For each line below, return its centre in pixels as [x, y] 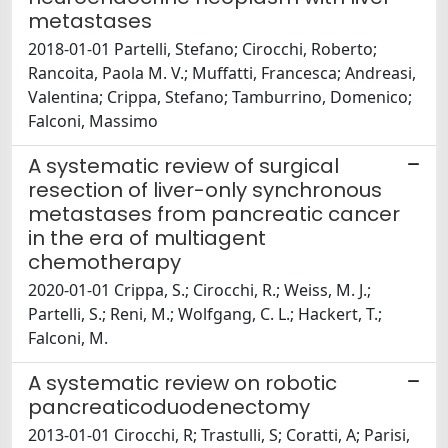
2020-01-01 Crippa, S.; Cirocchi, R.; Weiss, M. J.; [199, 290]
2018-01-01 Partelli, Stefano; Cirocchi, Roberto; [202, 49]
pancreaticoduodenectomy [169, 407]
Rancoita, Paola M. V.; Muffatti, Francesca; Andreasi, [222, 73]
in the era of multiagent [147, 238]
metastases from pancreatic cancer [214, 214]
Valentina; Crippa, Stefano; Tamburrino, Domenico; [220, 97]
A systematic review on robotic [182, 383]
